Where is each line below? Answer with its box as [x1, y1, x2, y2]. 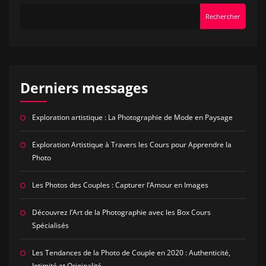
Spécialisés [31, 220, 69, 231]
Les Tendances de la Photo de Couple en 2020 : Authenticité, [31, 248, 230, 258]
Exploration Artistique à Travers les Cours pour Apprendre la [31, 140, 232, 150]
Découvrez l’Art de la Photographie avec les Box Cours [31, 207, 211, 218]
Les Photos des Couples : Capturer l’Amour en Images [31, 180, 208, 191]
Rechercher [205, 12, 241, 21]
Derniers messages [20, 78, 148, 97]
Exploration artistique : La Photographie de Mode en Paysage [31, 112, 233, 123]
